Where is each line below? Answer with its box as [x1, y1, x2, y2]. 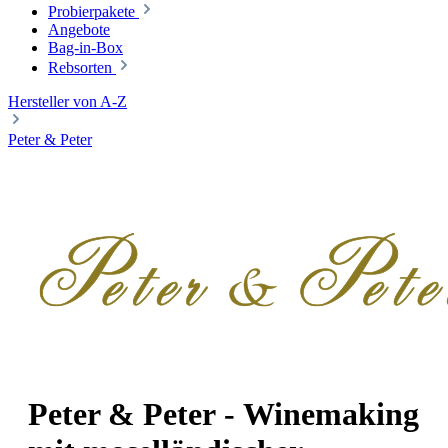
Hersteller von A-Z [8, 92, 127, 110]
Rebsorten [48, 58, 112, 76]
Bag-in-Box [48, 38, 123, 56]
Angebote [48, 20, 110, 38]
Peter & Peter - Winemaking [28, 396, 419, 433]
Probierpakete [48, 2, 135, 20]
